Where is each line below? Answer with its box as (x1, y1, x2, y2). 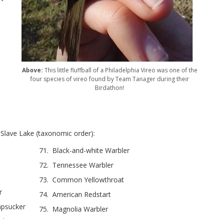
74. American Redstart (39, 189, 111, 199)
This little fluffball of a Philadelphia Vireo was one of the (43, 66, 197, 74)
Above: (22, 66, 43, 74)
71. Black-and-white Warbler (39, 145, 130, 155)
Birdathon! (95, 83, 124, 92)
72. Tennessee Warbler (39, 160, 113, 170)
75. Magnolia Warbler (39, 204, 108, 214)
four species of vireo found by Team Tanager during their (30, 74, 189, 83)
